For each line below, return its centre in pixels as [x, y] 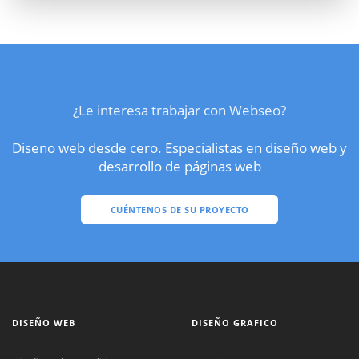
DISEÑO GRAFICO [235, 322]
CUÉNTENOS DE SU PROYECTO [179, 209]
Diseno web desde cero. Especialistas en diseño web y [179, 148]
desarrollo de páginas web [179, 166]
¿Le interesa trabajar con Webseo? [179, 110]
